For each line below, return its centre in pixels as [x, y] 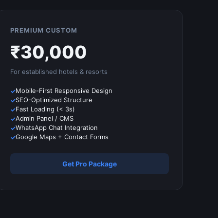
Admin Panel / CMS [45, 118]
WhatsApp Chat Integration [57, 127]
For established [35, 72]
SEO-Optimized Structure [54, 100]
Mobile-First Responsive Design [64, 91]
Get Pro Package [90, 164]
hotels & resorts [83, 72]
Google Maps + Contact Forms [62, 137]
